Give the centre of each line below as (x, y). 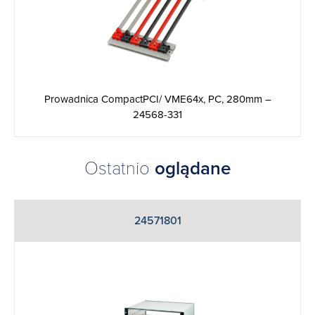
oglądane (193, 168)
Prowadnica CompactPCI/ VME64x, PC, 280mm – (157, 99)
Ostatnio (120, 168)
